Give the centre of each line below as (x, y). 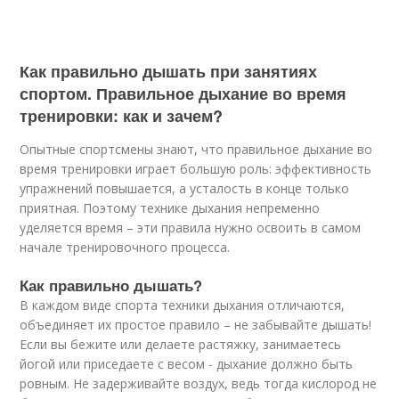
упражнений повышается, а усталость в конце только (185, 188)
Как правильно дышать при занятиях (169, 71)
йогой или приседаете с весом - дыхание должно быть (187, 364)
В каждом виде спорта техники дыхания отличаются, (183, 305)
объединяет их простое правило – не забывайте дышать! (196, 325)
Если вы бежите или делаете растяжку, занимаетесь (181, 344)
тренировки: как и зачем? (122, 116)
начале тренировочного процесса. (125, 247)
